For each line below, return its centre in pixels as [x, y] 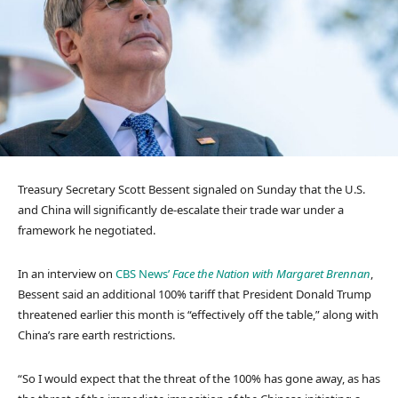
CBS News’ [144, 273]
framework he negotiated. [87, 230]
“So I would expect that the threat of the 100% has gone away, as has [199, 378]
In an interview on [67, 273]
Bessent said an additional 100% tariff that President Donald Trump [195, 294]
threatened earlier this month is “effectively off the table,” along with [198, 314]
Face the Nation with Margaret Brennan [271, 273]
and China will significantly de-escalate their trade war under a [181, 209]
